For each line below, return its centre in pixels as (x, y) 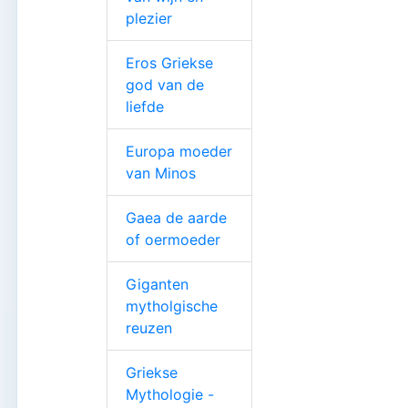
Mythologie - (170, 394)
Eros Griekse (169, 62)
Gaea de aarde (176, 217)
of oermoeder (173, 239)
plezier (149, 18)
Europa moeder (179, 151)
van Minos (161, 173)
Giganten (157, 284)
